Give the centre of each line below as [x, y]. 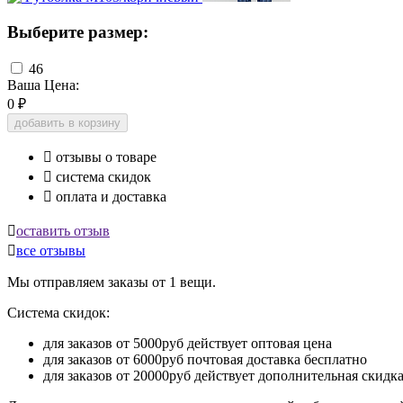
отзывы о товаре [104, 157]
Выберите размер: [78, 32]
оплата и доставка [109, 196]
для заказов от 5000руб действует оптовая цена [188, 343]
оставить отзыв [63, 230]
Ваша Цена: [43, 85]
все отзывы [51, 250]
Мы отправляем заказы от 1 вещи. [112, 282]
